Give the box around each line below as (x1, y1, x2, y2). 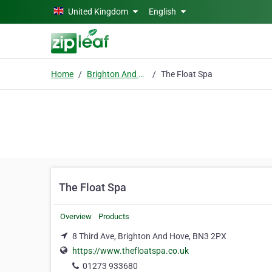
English (149, 7, 178, 16)
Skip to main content (4, 5, 84, 15)
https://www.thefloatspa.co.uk (72, 246, 189, 256)
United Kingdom (68, 7, 128, 16)
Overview (60, 212, 92, 221)
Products (98, 212, 129, 221)
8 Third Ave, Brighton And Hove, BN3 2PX (72, 231, 226, 241)
